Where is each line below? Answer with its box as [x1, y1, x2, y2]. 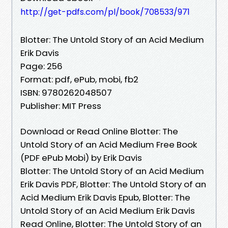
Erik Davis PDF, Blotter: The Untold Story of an [20, 178, 206, 190]
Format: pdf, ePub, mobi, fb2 [20, 73, 138, 85]
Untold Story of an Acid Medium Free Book [20, 138, 197, 151]
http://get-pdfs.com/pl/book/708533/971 [20, 6, 190, 18]
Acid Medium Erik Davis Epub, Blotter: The [20, 191, 190, 204]
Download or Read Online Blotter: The [20, 125, 178, 137]
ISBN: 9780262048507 [20, 86, 112, 99]
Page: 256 [20, 60, 63, 72]
